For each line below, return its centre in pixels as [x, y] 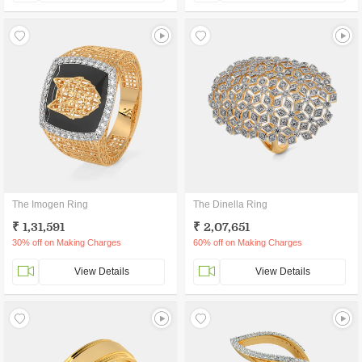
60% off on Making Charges [248, 242]
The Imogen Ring [50, 204]
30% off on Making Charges [67, 242]
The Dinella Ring [230, 204]
